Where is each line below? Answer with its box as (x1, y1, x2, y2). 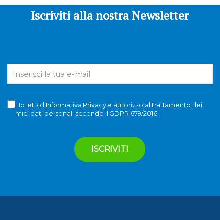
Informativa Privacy (45, 101, 106, 109)
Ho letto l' (15, 101, 46, 109)
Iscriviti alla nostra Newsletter (31, 7, 189, 24)
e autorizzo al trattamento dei (106, 101, 202, 109)
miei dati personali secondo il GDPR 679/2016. (15, 110, 159, 118)
